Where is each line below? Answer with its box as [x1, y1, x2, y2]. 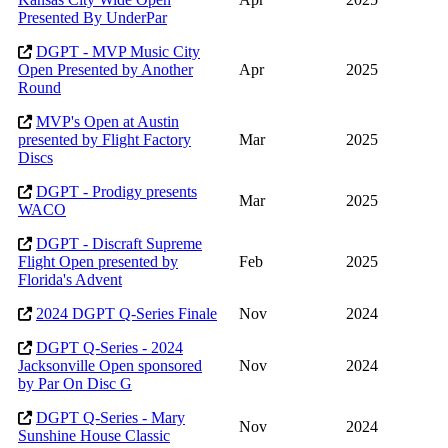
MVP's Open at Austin [36, 113, 179, 131]
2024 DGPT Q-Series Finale [36, 305, 217, 323]
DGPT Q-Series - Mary [36, 409, 185, 427]
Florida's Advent [18, 271, 122, 289]
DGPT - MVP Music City [36, 43, 200, 61]
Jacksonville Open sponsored [18, 357, 202, 375]
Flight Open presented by [18, 253, 178, 271]
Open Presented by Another [18, 61, 193, 79]
